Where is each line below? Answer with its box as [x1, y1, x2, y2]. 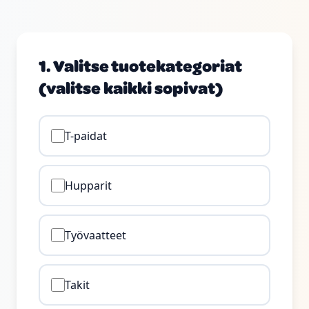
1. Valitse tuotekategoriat [39, 54, 242, 77]
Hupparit [65, 178, 112, 193]
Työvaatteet [65, 228, 126, 243]
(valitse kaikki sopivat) [39, 77, 223, 99]
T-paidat [65, 128, 107, 143]
